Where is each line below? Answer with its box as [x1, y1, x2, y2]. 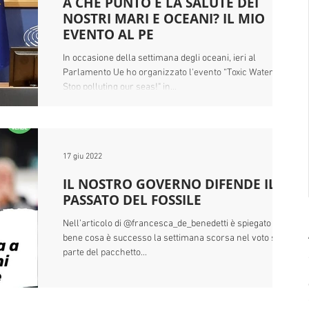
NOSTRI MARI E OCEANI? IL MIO [63, 10, 265, 28]
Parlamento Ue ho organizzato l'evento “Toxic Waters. [63, 67, 280, 79]
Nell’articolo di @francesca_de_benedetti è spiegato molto [63, 218, 297, 230]
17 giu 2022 [63, 152, 102, 161]
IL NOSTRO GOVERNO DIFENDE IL [63, 175, 276, 193]
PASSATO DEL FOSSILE [63, 191, 201, 209]
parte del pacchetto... [63, 247, 147, 259]
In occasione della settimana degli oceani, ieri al [63, 52, 256, 64]
